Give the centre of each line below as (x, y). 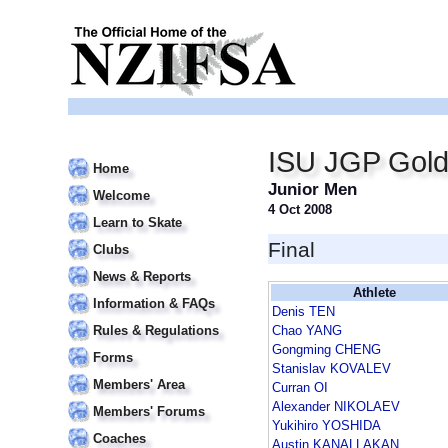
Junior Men (312, 189)
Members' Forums (149, 411)
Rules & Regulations (156, 330)
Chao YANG (307, 331)
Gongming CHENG (326, 350)
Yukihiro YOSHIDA (326, 426)
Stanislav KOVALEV (331, 369)
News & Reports (142, 276)
